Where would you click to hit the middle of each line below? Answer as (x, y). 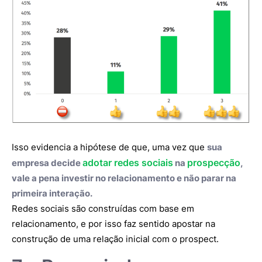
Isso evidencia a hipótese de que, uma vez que (109, 147)
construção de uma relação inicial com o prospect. (115, 239)
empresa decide (47, 163)
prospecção (214, 162)
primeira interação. (52, 193)
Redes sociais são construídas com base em (103, 208)
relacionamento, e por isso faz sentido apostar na (113, 223)
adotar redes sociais (128, 162)
